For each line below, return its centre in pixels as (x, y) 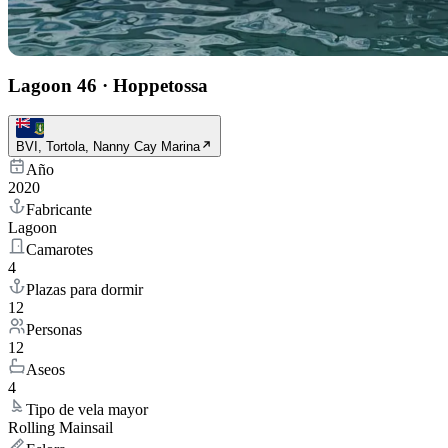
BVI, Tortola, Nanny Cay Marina (108, 147)
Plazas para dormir (84, 290)
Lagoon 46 (52, 85)
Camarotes (59, 250)
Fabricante (59, 210)
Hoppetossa (160, 85)
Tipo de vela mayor (87, 410)
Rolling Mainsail (60, 428)
